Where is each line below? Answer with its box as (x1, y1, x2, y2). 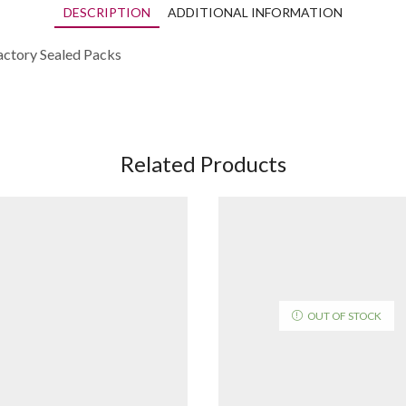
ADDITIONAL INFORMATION (168, 5, 343, 21)
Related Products (120, 150, 286, 178)
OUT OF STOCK (306, 308, 382, 323)
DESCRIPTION (63, 5, 150, 21)
